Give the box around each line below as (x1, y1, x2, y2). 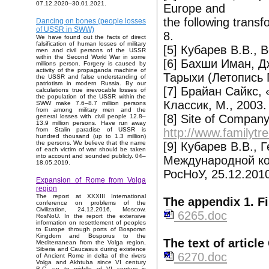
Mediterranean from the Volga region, (36, 239, 146, 246)
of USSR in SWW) (36, 25, 94, 34)
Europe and (163, 2, 225, 15)
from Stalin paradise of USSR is (36, 126, 146, 133)
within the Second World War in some (36, 53, 146, 61)
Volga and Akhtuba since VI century (36, 259, 146, 266)
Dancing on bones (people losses (36, 17, 146, 26)
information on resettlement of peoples (36, 219, 146, 226)
